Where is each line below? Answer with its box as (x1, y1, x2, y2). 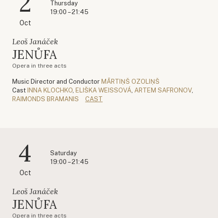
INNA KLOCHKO (27, 86, 73, 94)
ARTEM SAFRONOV (134, 86, 192, 94)
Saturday (50, 149, 77, 157)
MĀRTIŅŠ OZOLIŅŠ (101, 77, 160, 85)
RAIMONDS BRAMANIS (12, 95, 79, 103)
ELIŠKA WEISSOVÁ (75, 86, 131, 94)
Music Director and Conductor (12, 77, 100, 85)
